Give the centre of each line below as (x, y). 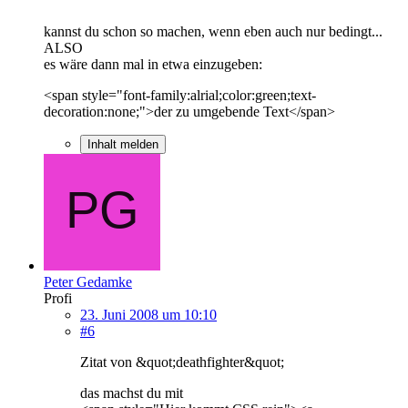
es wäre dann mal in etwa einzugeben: (153, 64)
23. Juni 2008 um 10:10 (148, 314)
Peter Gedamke (88, 281)
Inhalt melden (123, 144)
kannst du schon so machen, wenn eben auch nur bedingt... (213, 31)
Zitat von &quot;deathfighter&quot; (182, 362)
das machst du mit (132, 393)
